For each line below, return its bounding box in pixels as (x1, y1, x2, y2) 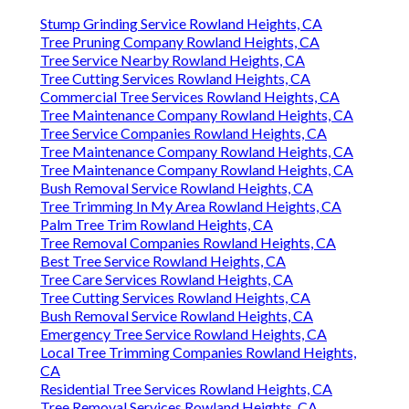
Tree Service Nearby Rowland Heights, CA (40, 51, 305, 69)
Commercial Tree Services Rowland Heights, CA (40, 88, 340, 106)
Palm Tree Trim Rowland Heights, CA (40, 215, 273, 234)
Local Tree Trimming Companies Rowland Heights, (40, 343, 356, 362)
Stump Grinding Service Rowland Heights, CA (40, 15, 322, 33)
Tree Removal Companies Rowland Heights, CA (40, 234, 336, 252)
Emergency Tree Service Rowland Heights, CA (40, 325, 327, 343)
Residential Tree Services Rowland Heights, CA (40, 380, 332, 398)
